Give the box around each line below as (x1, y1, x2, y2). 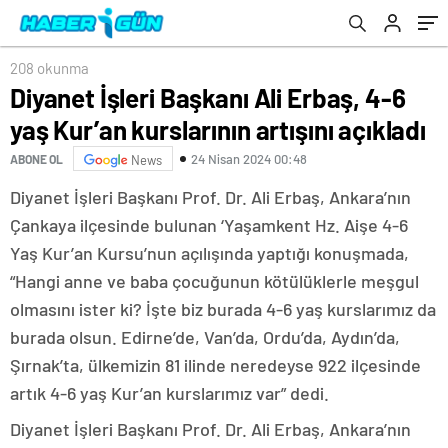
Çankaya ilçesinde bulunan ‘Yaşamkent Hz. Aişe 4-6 (10, 214, 408, 236)
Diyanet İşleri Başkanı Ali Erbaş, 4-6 (10, 82, 406, 113)
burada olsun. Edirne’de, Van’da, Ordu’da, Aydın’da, (10, 326, 400, 348)
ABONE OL (10, 151, 63, 166)
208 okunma (10, 59, 89, 77)
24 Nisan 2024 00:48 (191, 150, 307, 167)
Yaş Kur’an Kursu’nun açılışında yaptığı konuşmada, (10, 242, 409, 264)
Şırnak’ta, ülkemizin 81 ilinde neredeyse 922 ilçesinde (10, 354, 421, 376)
